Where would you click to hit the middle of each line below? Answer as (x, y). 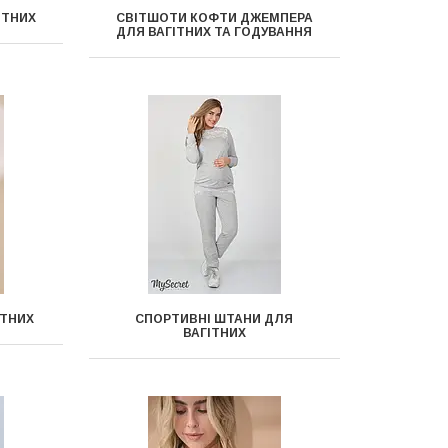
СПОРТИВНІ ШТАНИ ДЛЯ (214, 319)
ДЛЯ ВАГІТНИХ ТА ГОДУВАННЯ (214, 32)
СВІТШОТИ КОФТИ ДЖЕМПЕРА (214, 18)
